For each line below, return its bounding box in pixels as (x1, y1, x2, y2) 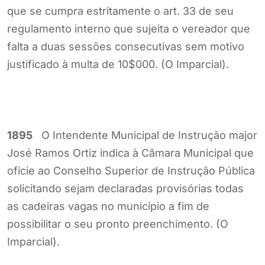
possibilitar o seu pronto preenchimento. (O (7, 217, 228, 230)
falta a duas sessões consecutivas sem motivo (7, 40, 244, 53)
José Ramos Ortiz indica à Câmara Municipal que (7, 146, 254, 159)
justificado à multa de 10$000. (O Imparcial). (7, 57, 229, 70)
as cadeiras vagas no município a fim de (7, 199, 209, 212)
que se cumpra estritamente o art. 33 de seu (7, 4, 234, 17)
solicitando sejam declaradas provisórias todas (7, 182, 244, 195)
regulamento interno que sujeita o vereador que (7, 22, 250, 35)
